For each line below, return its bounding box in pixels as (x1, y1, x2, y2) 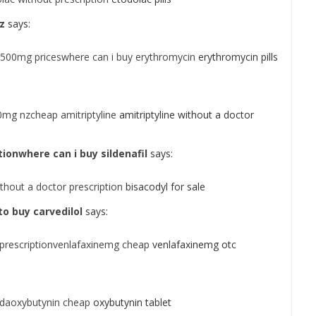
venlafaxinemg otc (150, 238, 236, 251)
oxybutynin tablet (90, 296, 171, 309)
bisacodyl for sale (123, 180, 205, 193)
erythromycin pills (195, 50, 278, 63)
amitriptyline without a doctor (116, 108, 254, 121)
